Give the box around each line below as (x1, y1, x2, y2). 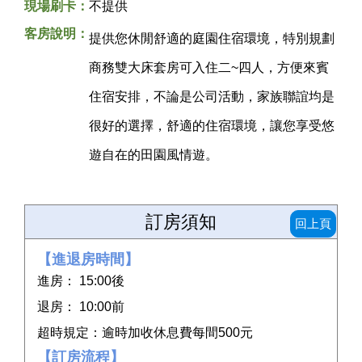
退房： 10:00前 (37, 300, 124, 314)
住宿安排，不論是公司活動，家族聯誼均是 (89, 90, 335, 104)
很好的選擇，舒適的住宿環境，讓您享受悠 (89, 119, 335, 133)
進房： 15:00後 (37, 274, 124, 288)
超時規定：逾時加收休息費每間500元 (37, 326, 253, 340)
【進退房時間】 (37, 251, 139, 268)
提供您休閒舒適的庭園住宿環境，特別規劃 (89, 32, 335, 46)
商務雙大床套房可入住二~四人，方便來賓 (89, 61, 329, 75)
